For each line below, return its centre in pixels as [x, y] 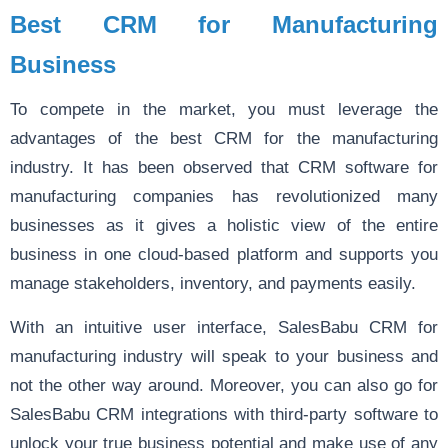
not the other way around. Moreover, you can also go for [224, 384]
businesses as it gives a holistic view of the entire [224, 224]
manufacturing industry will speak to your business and [224, 355]
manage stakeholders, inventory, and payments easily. [213, 282]
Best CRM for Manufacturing [224, 24]
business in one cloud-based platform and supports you [224, 253]
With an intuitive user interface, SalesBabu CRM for [224, 326]
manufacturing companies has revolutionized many [224, 195]
